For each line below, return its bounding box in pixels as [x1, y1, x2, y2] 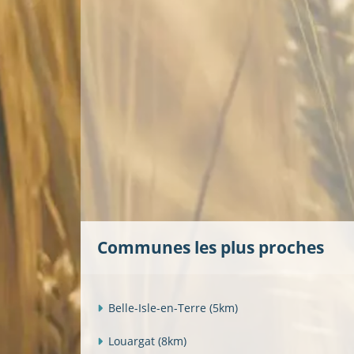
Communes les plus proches [97, 236, 324, 259]
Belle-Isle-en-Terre [108, 299, 209, 315]
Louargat [108, 333, 158, 348]
